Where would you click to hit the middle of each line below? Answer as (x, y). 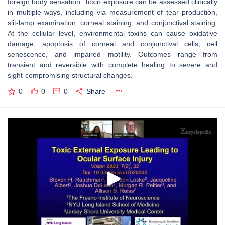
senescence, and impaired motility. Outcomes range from (113, 54)
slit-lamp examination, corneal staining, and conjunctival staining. (113, 23)
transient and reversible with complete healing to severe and (113, 65)
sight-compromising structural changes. (70, 75)
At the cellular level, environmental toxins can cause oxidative (113, 33)
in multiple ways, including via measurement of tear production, (113, 12)
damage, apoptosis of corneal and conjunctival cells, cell (113, 44)
